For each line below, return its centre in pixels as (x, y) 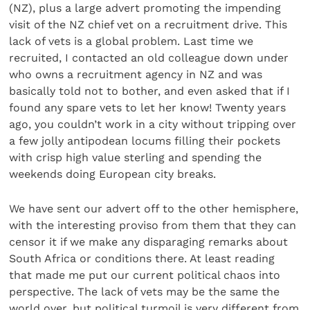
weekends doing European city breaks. (113, 174)
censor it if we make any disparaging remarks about (149, 242)
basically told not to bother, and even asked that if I (150, 91)
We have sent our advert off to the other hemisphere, (154, 209)
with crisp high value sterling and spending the (136, 157)
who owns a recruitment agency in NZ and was (136, 74)
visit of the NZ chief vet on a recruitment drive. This (148, 24)
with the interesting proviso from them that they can (153, 226)
